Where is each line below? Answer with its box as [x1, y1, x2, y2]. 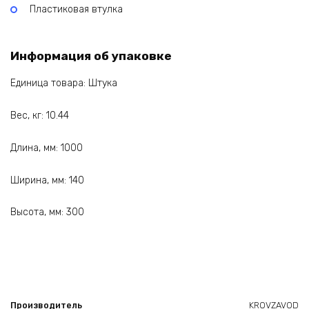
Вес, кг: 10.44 [10, 109, 69, 121]
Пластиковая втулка [30, 3, 123, 15]
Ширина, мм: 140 [10, 174, 84, 186]
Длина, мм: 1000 [10, 141, 83, 154]
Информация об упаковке [10, 48, 172, 63]
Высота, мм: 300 [10, 206, 84, 219]
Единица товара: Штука [10, 77, 117, 90]
